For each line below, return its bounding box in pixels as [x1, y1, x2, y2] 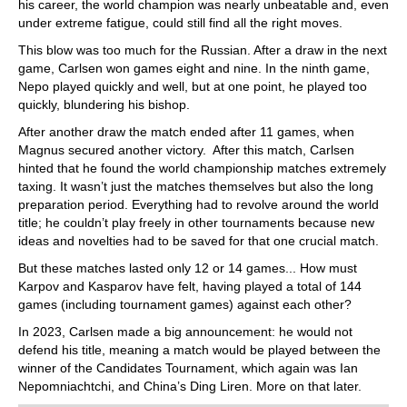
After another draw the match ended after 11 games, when [18, 124, 354, 139]
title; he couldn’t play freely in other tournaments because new [18, 215, 374, 230]
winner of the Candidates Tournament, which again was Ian [18, 361, 358, 375]
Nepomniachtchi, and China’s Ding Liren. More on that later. [18, 379, 362, 393]
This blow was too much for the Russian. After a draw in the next [18, 43, 387, 57]
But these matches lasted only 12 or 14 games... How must [18, 261, 357, 275]
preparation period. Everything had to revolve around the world [18, 197, 379, 212]
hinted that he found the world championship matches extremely [18, 161, 386, 175]
